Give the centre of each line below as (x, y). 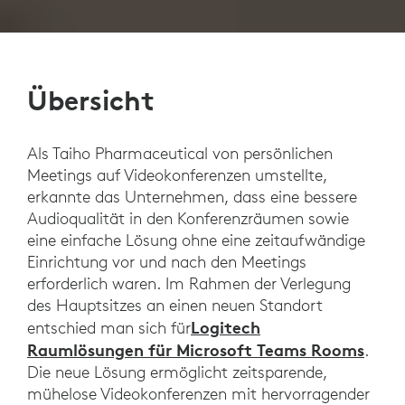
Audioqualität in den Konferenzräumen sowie (188, 218)
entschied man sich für (109, 327)
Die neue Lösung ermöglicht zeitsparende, (177, 372)
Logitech (226, 327)
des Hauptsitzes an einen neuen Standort (175, 305)
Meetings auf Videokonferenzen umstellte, (177, 174)
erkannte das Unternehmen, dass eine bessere (192, 196)
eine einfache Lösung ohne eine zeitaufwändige (196, 240)
